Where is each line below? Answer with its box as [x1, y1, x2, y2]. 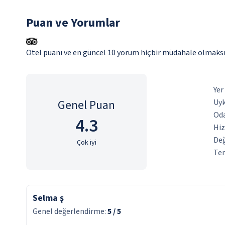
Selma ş [33, 192, 64, 204]
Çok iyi [76, 137, 96, 148]
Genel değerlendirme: [33, 206, 107, 217]
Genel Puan [58, 96, 115, 114]
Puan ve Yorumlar [26, 14, 120, 32]
